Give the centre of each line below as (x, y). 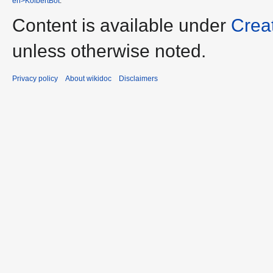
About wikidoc (88, 78)
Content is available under (122, 25)
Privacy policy (35, 78)
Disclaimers (138, 78)
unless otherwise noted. (109, 51)
